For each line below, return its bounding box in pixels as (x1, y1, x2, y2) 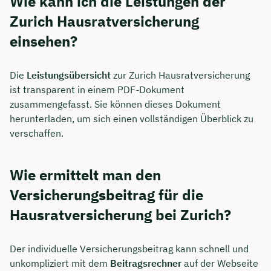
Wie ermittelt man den (10, 165, 161, 184)
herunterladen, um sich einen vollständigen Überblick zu (10, 112, 253, 125)
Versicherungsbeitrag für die (10, 184, 203, 204)
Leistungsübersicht (27, 68, 111, 81)
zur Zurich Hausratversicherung (111, 68, 250, 81)
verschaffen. (10, 126, 64, 139)
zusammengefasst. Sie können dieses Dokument (10, 97, 221, 110)
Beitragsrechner (110, 256, 181, 269)
